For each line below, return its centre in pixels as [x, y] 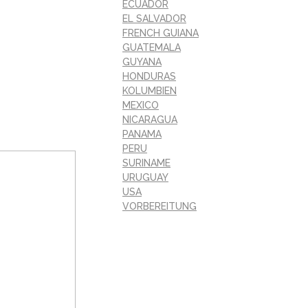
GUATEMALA [152, 47]
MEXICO [141, 105]
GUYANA [142, 62]
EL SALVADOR [154, 18]
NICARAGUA [150, 119]
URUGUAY [145, 177]
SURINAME [146, 163]
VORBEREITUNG [159, 206]
